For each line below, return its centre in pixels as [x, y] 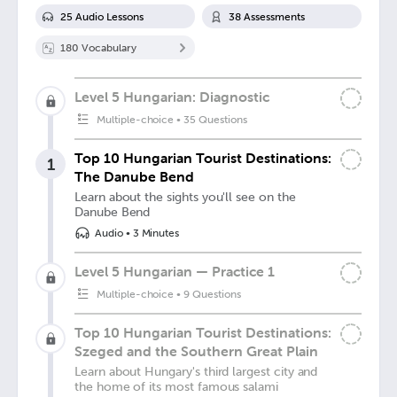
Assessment [271, 16]
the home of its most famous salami [176, 387]
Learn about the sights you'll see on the [185, 197]
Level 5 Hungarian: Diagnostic [172, 97]
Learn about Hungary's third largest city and [196, 372]
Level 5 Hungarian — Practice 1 [175, 271]
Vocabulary [108, 47]
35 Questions [215, 120]
